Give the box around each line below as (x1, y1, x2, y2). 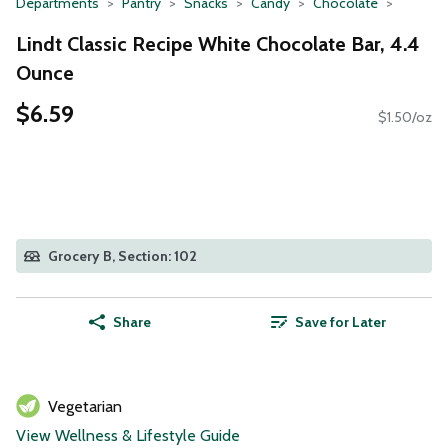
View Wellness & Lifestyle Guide (16, 426, 240, 446)
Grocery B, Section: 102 (48, 247, 197, 266)
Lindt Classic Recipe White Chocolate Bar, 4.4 (16, 31, 420, 56)
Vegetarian (48, 397, 122, 417)
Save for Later (294, 313, 386, 332)
